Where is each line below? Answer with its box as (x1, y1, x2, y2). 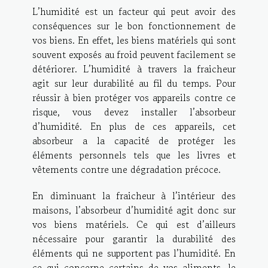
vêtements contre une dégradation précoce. (32, 162, 224, 177)
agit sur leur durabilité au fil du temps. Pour (32, 76, 236, 91)
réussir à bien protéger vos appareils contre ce (32, 90, 236, 105)
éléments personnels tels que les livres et (32, 148, 236, 163)
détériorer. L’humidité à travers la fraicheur (32, 62, 236, 77)
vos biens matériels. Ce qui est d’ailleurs (32, 217, 236, 232)
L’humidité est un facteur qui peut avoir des (32, 4, 236, 19)
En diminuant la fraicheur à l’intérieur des (32, 188, 236, 203)
